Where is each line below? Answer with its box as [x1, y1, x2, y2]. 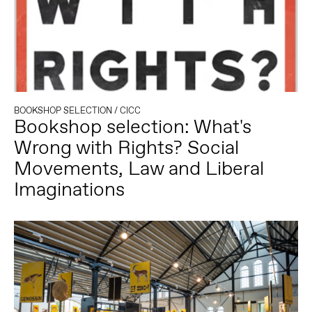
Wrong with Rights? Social [13, 134, 239, 161]
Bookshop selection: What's [13, 114, 251, 140]
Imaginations [13, 176, 125, 203]
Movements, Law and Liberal [13, 155, 264, 182]
